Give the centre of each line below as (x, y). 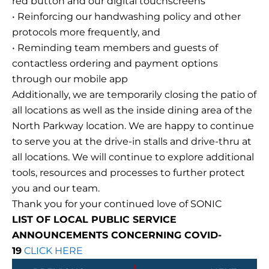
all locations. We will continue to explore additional (133, 157)
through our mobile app (70, 79)
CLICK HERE (53, 251)
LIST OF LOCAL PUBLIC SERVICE (94, 220)
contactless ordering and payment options (115, 64)
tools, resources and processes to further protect (128, 173)
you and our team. (56, 189)
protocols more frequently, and (86, 32)
